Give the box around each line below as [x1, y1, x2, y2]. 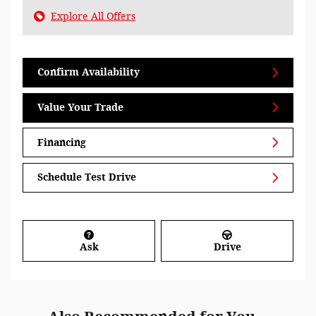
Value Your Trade [37, 101, 123, 114]
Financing [37, 136, 86, 149]
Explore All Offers [51, 11, 135, 23]
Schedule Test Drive [37, 171, 136, 184]
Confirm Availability [37, 66, 140, 79]
